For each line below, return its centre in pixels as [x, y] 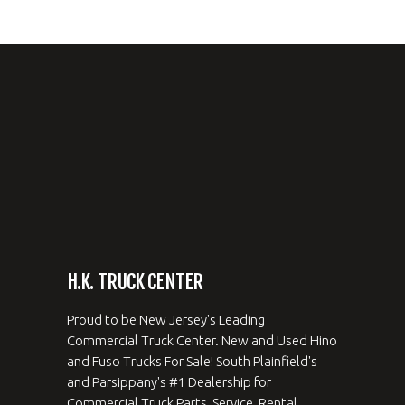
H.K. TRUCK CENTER [135, 281]
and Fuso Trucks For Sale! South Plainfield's [192, 361]
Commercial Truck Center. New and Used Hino [202, 340]
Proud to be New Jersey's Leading [166, 319]
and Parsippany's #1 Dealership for [169, 381]
